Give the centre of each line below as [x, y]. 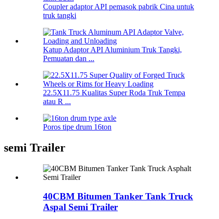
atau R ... [57, 102]
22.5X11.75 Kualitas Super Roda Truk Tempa [114, 93]
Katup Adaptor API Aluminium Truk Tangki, [112, 50]
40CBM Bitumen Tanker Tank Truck [118, 196]
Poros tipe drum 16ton [77, 127]
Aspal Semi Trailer [80, 207]
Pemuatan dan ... [69, 59]
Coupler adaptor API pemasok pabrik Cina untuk [119, 7]
